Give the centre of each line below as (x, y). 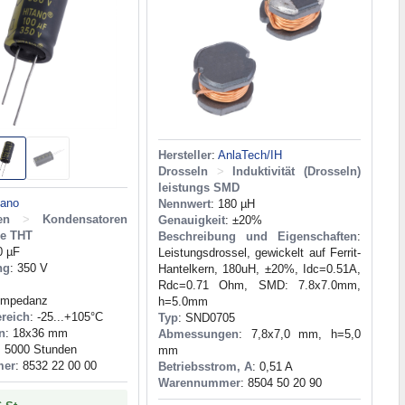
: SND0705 (207, 318)
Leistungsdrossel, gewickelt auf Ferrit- (259, 253)
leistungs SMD (199, 188)
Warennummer (199, 383)
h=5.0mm (183, 302)
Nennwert (184, 204)
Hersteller (185, 155)
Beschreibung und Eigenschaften (258, 237)
